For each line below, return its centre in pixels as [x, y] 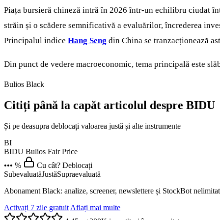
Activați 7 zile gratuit [36, 208]
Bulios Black [24, 84]
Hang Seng [87, 41]
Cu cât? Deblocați [65, 165]
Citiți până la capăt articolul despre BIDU [110, 105]
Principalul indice [36, 41]
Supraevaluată [79, 174]
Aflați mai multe [95, 208]
